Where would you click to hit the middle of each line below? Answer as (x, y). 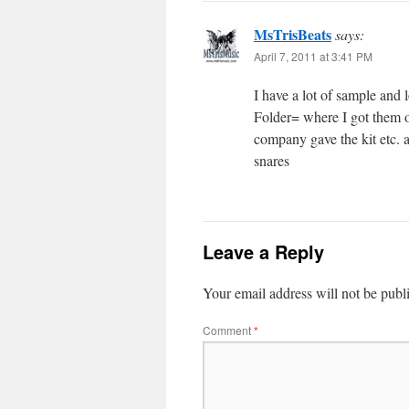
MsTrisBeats (293, 34)
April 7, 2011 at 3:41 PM (313, 56)
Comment (228, 330)
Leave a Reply (263, 252)
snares (272, 160)
